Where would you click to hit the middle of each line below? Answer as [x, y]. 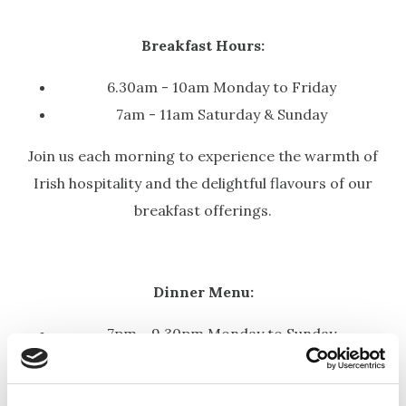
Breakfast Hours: [203, 46]
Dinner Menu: [203, 292]
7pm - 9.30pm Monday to [196, 334]
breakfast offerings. [203, 211]
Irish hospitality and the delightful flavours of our [203, 184]
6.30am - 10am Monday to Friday [221, 87]
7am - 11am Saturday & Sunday [221, 115]
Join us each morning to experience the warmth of [203, 156]
